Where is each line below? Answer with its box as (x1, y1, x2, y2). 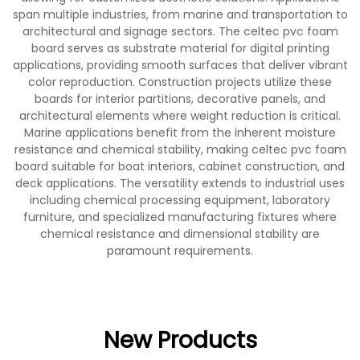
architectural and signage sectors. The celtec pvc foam (22, 23, 338, 39)
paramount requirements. (107, 243, 253, 259)
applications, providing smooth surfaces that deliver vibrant (12, 57, 348, 73)
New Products (103, 325, 257, 356)
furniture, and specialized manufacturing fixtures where (23, 209, 337, 225)
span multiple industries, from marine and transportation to (12, 6, 348, 22)
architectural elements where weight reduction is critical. (19, 108, 341, 124)
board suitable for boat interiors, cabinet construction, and (15, 158, 345, 174)
